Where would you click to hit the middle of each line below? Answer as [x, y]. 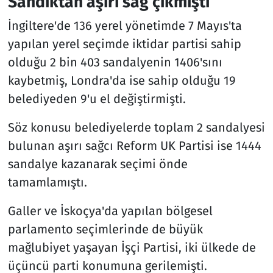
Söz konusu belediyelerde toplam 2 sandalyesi [136, 128]
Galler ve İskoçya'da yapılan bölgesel [110, 211]
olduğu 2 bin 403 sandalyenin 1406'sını [115, 62]
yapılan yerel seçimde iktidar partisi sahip [124, 44]
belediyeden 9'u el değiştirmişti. [97, 99]
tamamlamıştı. [47, 183]
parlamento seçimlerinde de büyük [105, 229]
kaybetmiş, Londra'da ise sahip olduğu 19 [122, 81]
